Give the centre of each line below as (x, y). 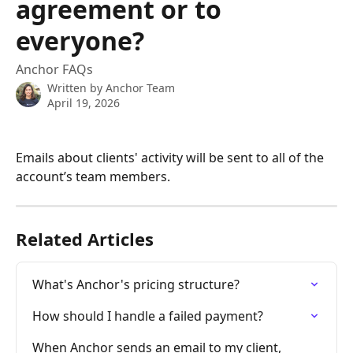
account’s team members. (93, 177)
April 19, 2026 (84, 103)
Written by (76, 88)
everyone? (80, 41)
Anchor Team (140, 88)
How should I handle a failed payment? (148, 316)
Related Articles (85, 239)
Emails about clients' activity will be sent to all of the (171, 158)
